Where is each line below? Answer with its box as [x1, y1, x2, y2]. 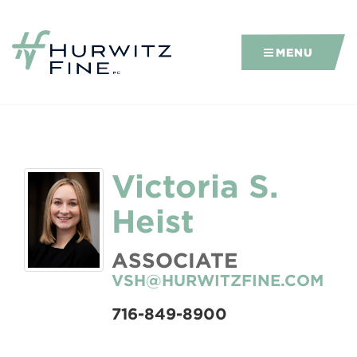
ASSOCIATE [112, 249, 237, 271]
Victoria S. [112, 168, 278, 203]
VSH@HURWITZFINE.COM [112, 271, 324, 288]
